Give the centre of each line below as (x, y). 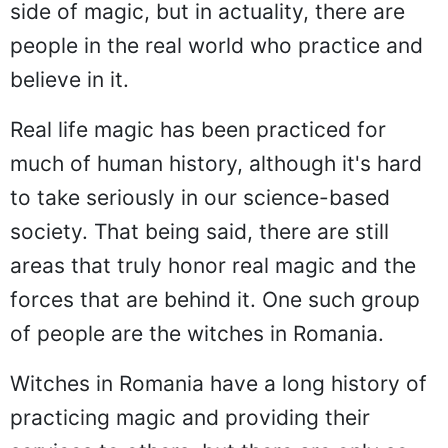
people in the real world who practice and (216, 45)
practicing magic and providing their (190, 417)
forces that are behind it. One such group (215, 299)
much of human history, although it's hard (216, 163)
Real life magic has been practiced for (198, 129)
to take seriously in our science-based (200, 197)
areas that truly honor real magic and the (213, 265)
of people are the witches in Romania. (197, 333)
